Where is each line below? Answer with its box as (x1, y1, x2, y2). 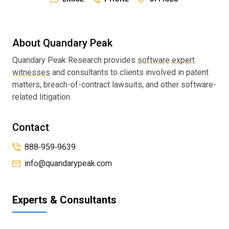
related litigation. (12, 92, 72, 102)
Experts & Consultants (12, 194, 117, 206)
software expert (138, 55, 195, 65)
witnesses (12, 67, 51, 77)
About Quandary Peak (12, 37, 113, 49)
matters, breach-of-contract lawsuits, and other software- (12, 80, 217, 89)
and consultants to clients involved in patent (50, 67, 209, 77)
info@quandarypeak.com (25, 158, 112, 168)
